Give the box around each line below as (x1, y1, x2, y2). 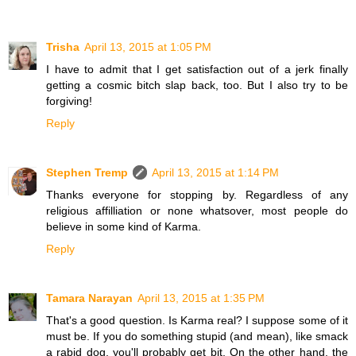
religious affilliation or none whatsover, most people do (46, 203, 348, 217)
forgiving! (46, 94, 92, 107)
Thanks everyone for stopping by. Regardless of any (46, 188, 348, 201)
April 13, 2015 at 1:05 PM (84, 40, 211, 53)
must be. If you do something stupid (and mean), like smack (46, 329, 348, 342)
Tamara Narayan (46, 291, 133, 304)
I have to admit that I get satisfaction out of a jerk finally (46, 62, 348, 75)
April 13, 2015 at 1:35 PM (137, 291, 265, 304)
